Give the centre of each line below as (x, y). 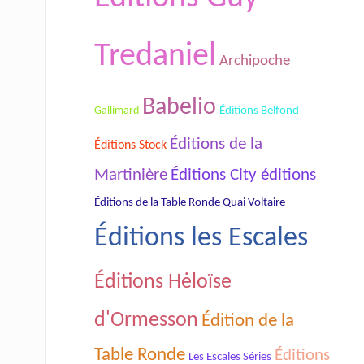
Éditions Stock (130, 145)
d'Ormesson (146, 320)
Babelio (179, 107)
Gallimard (117, 110)
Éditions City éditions (243, 175)
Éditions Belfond (259, 110)
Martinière (131, 175)
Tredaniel (155, 56)
